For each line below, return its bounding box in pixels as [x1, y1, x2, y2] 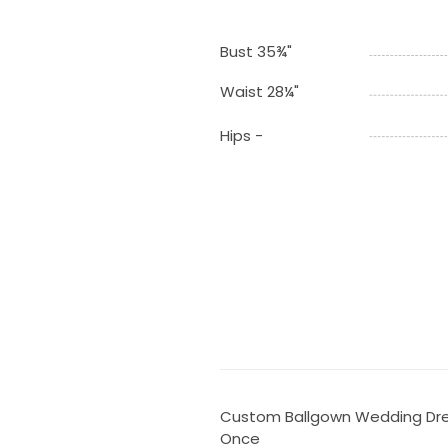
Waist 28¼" [219, 80, 299, 102]
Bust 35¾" [219, 40, 292, 62]
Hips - [219, 124, 263, 146]
